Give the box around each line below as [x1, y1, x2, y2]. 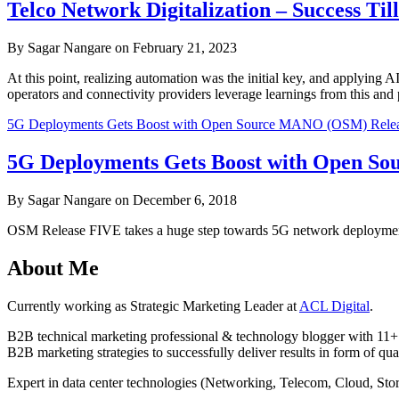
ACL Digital [299, 297, 370, 313]
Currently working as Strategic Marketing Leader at [7, 297, 299, 313]
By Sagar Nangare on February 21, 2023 [7, 40, 237, 56]
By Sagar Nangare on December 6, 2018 [7, 191, 237, 208]
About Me [7, 256, 99, 280]
